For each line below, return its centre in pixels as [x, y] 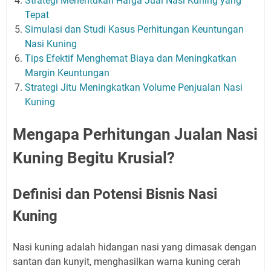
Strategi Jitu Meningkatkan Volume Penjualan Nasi [134, 87]
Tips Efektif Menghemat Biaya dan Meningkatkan [131, 58]
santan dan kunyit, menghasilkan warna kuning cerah [127, 261]
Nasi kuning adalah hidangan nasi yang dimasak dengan [135, 247]
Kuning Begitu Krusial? [94, 158]
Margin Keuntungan [67, 73]
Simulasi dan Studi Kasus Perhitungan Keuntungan [134, 29]
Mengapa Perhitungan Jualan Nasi [135, 134]
